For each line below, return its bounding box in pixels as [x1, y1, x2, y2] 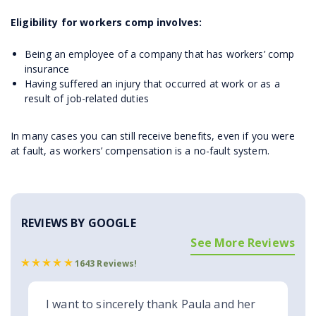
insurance [25, 62, 70, 76]
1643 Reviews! [74, 257, 138, 270]
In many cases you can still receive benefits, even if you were [11, 129, 295, 143]
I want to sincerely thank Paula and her [46, 296, 256, 312]
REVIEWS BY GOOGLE [21, 215, 136, 231]
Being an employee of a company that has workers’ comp [25, 47, 295, 61]
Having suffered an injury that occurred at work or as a [25, 77, 280, 91]
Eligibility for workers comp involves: [11, 16, 202, 30]
